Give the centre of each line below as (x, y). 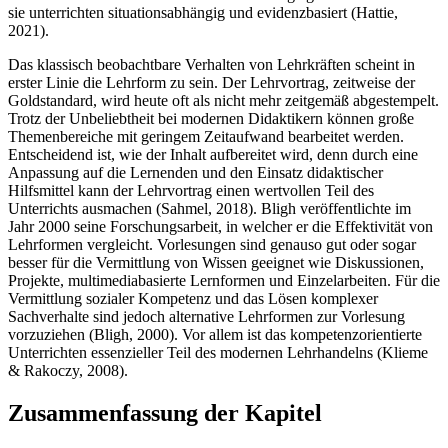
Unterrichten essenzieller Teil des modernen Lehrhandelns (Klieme (218, 353)
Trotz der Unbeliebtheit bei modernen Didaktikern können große (211, 119)
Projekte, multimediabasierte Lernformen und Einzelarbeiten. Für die (224, 281)
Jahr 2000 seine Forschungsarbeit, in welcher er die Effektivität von (220, 227)
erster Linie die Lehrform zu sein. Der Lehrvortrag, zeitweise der (211, 83)
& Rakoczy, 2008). (68, 371)
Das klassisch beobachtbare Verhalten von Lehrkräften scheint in (211, 65)
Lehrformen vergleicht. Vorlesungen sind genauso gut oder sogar (212, 245)
